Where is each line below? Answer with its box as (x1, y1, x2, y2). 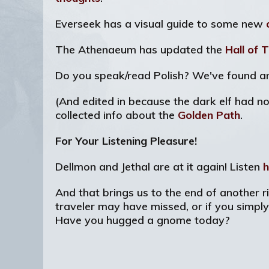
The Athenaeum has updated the (55, 43, 225, 56)
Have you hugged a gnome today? (55, 213, 230, 227)
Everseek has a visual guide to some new (55, 17, 266, 31)
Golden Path (178, 108, 240, 122)
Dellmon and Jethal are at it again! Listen (55, 160, 263, 174)
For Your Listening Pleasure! (55, 134, 197, 148)
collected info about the (55, 108, 178, 122)
